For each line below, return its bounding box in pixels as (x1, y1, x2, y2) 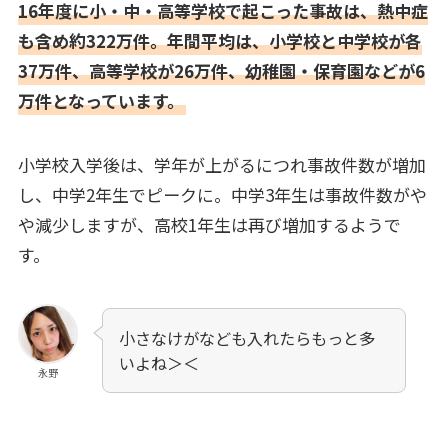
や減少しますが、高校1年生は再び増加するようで (17, 212, 401, 238)
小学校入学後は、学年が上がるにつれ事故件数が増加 (17, 152, 426, 178)
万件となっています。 (17, 88, 184, 114)
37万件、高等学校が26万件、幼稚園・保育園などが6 (17, 58, 425, 84)
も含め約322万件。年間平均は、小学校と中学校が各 (17, 28, 422, 54)
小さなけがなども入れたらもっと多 (119, 325, 376, 350)
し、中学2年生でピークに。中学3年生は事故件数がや (17, 182, 427, 208)
